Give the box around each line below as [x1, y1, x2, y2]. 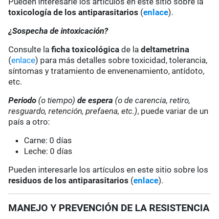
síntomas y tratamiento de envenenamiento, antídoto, [8, 66, 205, 76]
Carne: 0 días [24, 135, 72, 146]
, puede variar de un [137, 106, 209, 116]
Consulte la [8, 44, 52, 55]
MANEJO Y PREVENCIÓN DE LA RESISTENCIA [8, 202, 210, 214]
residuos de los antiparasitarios [8, 175, 129, 186]
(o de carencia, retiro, [115, 95, 191, 106]
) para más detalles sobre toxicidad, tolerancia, [35, 55, 208, 66]
